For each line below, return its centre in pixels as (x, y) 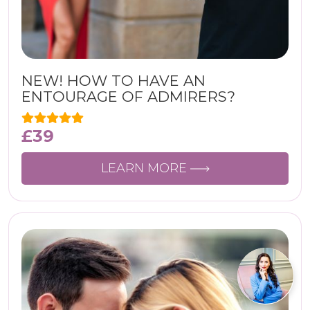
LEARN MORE (145, 168)
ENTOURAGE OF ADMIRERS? (128, 97)
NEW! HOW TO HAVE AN (113, 81)
